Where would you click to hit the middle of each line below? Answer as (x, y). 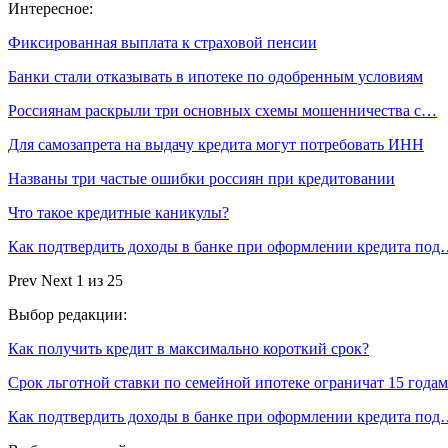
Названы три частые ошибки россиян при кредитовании (201, 178)
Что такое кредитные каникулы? (118, 212)
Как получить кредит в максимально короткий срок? (188, 348)
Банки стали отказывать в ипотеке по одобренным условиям (215, 76)
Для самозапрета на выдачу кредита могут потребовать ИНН (216, 144)
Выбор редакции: (67, 314)
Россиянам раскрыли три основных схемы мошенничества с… (222, 110)
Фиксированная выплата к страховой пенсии (162, 42)
